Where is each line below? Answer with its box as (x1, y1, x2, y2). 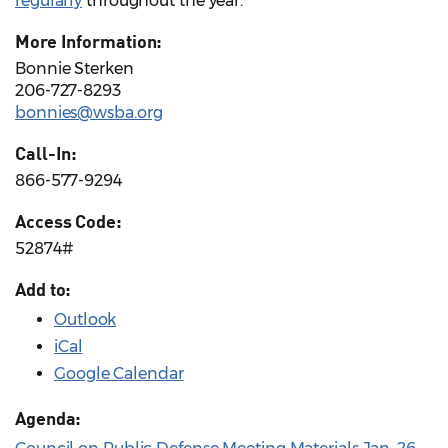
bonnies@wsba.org (15, 103, 163, 123)
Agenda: (15, 407, 82, 430)
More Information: (15, 30, 163, 53)
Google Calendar (54, 364, 184, 384)
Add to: (15, 278, 72, 301)
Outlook (54, 310, 117, 330)
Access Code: (15, 210, 122, 233)
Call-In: (15, 142, 78, 165)
